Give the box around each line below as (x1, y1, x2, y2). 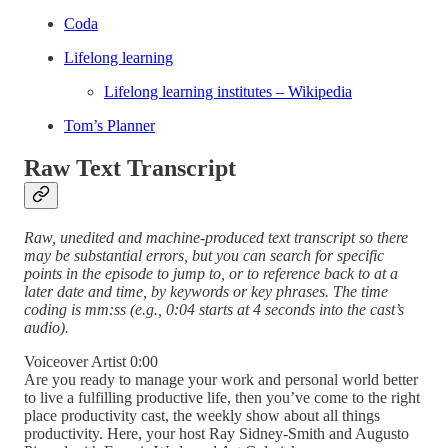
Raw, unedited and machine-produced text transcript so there (24, 229, 408, 247)
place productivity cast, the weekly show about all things (24, 407, 380, 425)
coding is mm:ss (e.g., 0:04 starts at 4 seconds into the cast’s (24, 301, 404, 319)
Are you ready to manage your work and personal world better (24, 371, 418, 389)
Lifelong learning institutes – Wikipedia (104, 83, 352, 101)
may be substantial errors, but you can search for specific (24, 247, 384, 265)
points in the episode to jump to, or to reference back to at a (24, 265, 398, 283)
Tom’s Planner (64, 117, 155, 135)
